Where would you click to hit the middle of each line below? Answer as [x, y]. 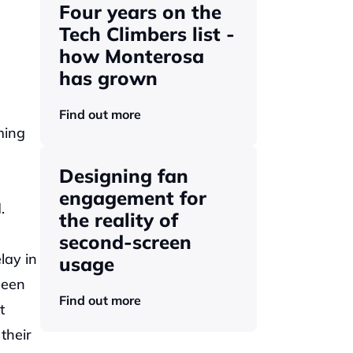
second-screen [125, 242]
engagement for [133, 198]
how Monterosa [132, 56]
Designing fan [124, 176]
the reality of [119, 220]
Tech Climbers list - [147, 34]
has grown [111, 78]
